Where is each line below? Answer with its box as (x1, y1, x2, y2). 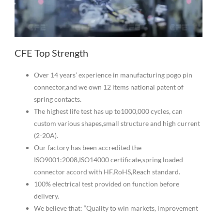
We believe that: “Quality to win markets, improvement (33, 204, 198, 213)
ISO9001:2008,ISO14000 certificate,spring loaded (33, 155, 183, 164)
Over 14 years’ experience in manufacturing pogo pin (33, 71, 192, 79)
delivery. (33, 192, 59, 201)
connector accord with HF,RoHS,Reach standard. (33, 168, 180, 176)
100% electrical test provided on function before (33, 180, 179, 188)
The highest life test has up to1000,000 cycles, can (33, 107, 183, 116)
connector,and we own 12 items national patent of (33, 83, 184, 92)
